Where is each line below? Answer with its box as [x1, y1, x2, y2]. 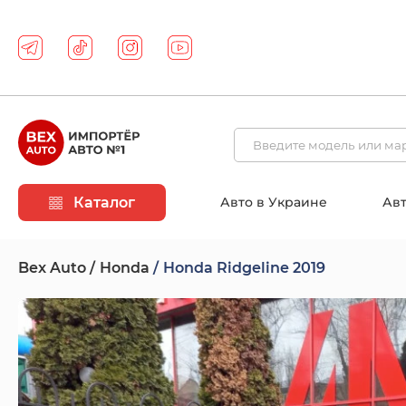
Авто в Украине [220, 194, 328, 210]
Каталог [70, 194, 135, 211]
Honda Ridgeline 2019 [163, 259, 325, 276]
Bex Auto [18, 259, 86, 276]
